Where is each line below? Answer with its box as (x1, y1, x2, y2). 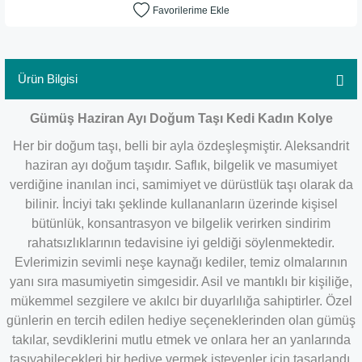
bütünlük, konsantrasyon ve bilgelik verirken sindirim (32, 217, 330, 230)
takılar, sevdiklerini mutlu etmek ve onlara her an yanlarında (11, 333, 351, 347)
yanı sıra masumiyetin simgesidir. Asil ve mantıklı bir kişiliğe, (10, 275, 352, 288)
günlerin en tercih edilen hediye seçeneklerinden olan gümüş (6, 314, 356, 327)
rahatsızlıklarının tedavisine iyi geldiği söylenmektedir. (27, 236, 335, 250)
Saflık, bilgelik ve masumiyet (175, 158, 337, 172)
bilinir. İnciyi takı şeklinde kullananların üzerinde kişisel (24, 197, 338, 211)
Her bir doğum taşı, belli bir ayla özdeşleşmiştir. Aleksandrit (13, 139, 349, 153)
